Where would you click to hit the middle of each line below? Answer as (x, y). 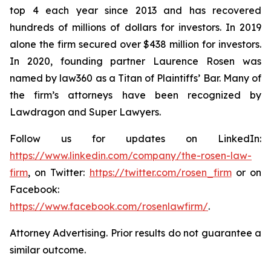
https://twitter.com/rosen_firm (160, 172)
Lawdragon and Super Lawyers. (85, 112)
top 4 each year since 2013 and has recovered (135, 10)
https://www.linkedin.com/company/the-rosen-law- (131, 155)
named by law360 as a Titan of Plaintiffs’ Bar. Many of (135, 78)
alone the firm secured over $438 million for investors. (135, 44)
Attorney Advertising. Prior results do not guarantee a (135, 233)
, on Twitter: (59, 172)
